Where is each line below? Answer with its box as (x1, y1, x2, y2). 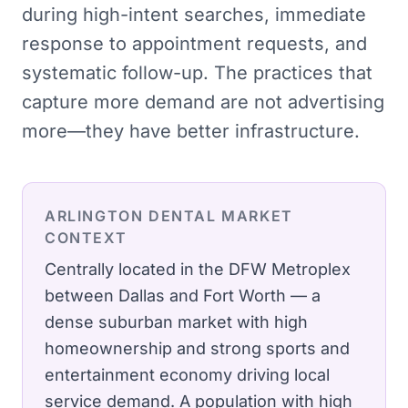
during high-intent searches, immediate (22, 4, 366, 25)
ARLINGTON (45, 207, 144, 225)
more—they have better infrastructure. (22, 120, 360, 142)
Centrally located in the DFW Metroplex (45, 260, 351, 279)
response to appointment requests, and (22, 33, 367, 55)
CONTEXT (45, 229, 127, 247)
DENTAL (148, 207, 217, 225)
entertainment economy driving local (45, 365, 330, 384)
